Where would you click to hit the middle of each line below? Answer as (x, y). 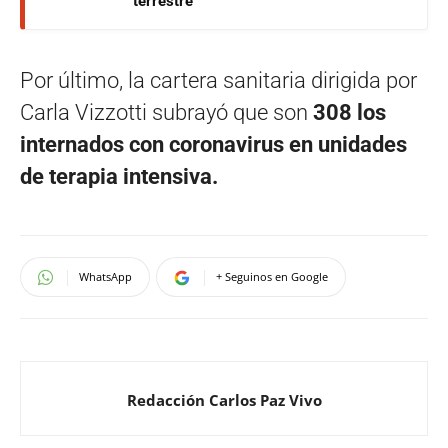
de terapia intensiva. (119, 176)
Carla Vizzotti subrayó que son (166, 112)
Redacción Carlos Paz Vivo (224, 399)
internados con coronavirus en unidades (213, 144)
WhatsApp (105, 276)
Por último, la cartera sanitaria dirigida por (218, 80)
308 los (349, 112)
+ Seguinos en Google (272, 276)
